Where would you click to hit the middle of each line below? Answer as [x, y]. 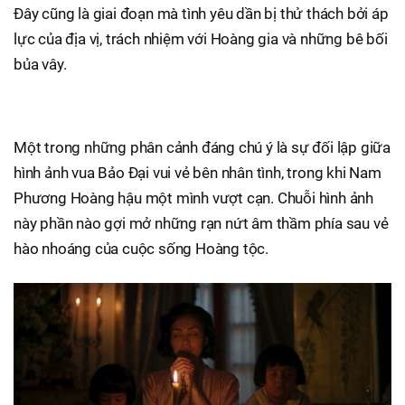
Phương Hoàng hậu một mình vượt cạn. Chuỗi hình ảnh [193, 198]
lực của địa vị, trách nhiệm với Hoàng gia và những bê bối [201, 38]
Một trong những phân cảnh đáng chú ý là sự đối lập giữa [202, 147]
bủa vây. [40, 64]
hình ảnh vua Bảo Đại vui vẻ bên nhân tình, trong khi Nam [198, 172]
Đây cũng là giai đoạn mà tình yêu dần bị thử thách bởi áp [201, 13]
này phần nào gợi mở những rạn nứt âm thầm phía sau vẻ [201, 223]
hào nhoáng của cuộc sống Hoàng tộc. [141, 248]
